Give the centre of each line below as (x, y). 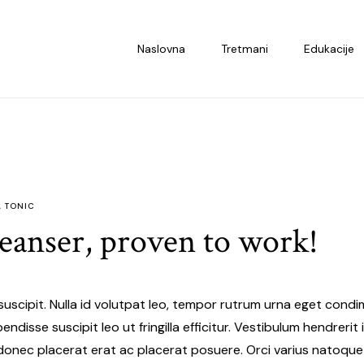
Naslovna (161, 49)
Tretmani (245, 49)
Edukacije (329, 49)
